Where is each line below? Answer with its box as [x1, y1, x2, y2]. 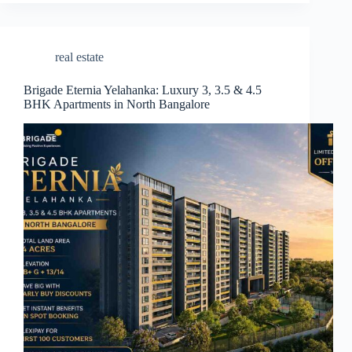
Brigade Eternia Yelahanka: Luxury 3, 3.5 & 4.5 [24, 83, 262, 97]
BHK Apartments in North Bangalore [24, 97, 210, 112]
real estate [55, 50, 104, 64]
